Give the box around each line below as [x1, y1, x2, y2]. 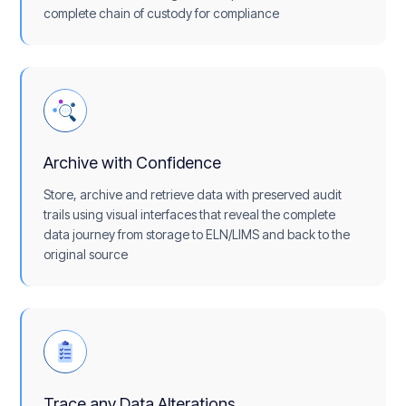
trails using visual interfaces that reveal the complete [43, 206, 336, 222]
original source [43, 246, 129, 262]
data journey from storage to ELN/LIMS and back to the [43, 226, 351, 242]
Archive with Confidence [43, 152, 222, 172]
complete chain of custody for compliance [43, 5, 280, 21]
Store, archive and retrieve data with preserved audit [43, 186, 343, 202]
